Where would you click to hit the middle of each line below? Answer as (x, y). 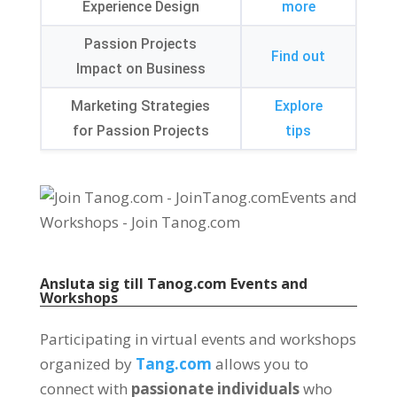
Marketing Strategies (141, 106)
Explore (298, 106)
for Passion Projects (140, 131)
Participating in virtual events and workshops (198, 339)
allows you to (261, 364)
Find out (299, 56)
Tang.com (173, 364)
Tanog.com (187, 284)
